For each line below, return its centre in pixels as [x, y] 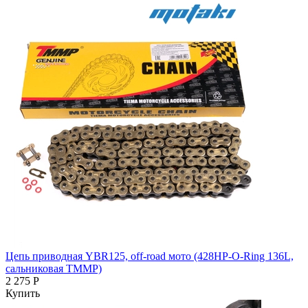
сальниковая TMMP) [54, 268]
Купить [23, 293]
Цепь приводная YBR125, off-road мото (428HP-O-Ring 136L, [150, 256]
